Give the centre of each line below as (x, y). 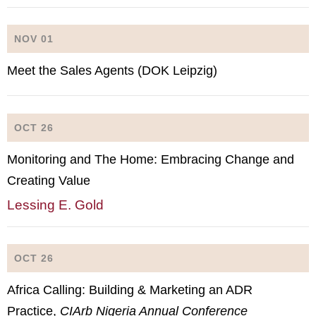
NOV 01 (34, 39)
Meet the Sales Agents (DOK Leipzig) (112, 71)
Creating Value (49, 180)
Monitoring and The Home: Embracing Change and (151, 159)
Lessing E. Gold (55, 205)
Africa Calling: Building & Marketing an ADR (130, 290)
